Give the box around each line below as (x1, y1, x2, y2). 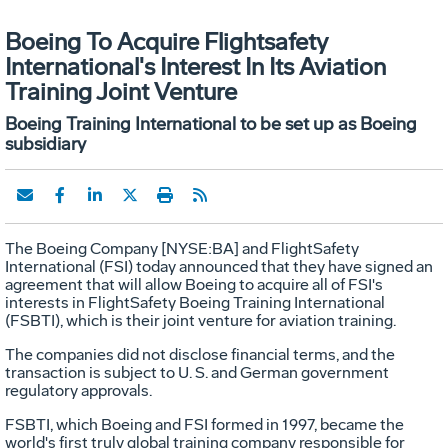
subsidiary (5, 132, 86, 155)
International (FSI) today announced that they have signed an (5, 256, 433, 276)
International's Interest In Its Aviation (5, 51, 386, 81)
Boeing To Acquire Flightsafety (5, 26, 328, 56)
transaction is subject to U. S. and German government (5, 362, 389, 382)
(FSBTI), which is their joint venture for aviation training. (5, 310, 396, 330)
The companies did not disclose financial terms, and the (5, 344, 395, 364)
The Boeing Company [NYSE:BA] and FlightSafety (5, 238, 359, 258)
